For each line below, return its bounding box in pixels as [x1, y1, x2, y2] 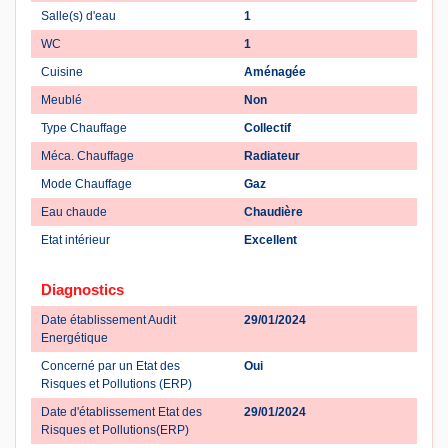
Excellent [244, 233, 297, 248]
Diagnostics [41, 281, 124, 299]
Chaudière [244, 205, 303, 220]
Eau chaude [41, 205, 107, 220]
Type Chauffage [41, 121, 127, 136]
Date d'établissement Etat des [41, 405, 202, 420]
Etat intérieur [41, 233, 110, 248]
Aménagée [244, 65, 306, 80]
